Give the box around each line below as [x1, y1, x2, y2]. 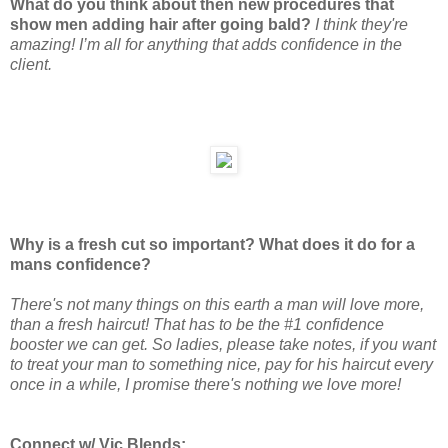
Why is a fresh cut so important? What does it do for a [10, 236, 415, 254]
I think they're [315, 15, 408, 33]
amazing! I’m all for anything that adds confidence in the [10, 35, 402, 53]
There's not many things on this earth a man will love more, [10, 296, 424, 314]
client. [10, 55, 52, 73]
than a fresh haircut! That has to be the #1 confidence [10, 316, 384, 334]
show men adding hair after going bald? [10, 15, 311, 33]
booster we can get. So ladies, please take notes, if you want [10, 336, 436, 354]
